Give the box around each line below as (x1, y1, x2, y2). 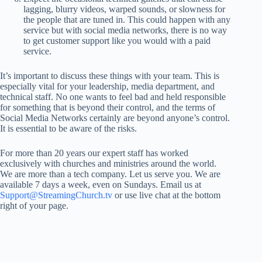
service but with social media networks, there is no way (23, 25, 227, 36)
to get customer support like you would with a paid (23, 36, 211, 46)
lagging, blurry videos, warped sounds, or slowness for (23, 4, 225, 15)
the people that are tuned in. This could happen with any (23, 15, 230, 25)
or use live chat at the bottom (112, 190, 220, 201)
